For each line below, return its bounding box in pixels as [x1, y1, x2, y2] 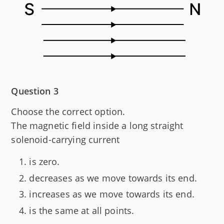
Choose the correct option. [11, 105, 125, 118]
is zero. [29, 155, 60, 168]
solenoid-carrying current [11, 133, 120, 146]
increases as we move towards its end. [29, 188, 194, 200]
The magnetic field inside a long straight [11, 119, 183, 132]
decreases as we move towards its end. [29, 171, 197, 184]
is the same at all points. [29, 204, 134, 216]
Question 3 [11, 85, 58, 97]
